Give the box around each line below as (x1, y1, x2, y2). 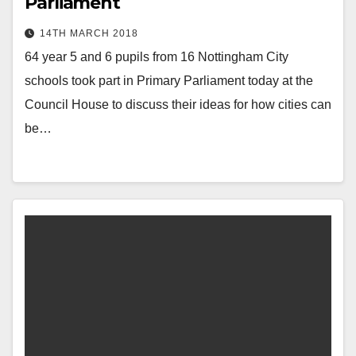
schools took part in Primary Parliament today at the (25, 74, 313, 87)
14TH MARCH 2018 (40, 28, 138, 39)
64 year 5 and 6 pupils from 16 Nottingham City (25, 50, 288, 64)
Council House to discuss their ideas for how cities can (25, 98, 331, 111)
